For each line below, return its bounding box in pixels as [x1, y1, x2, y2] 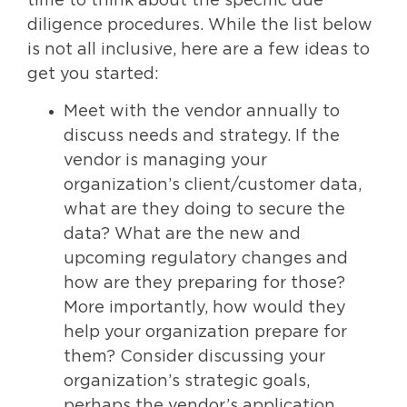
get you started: [27, 65, 159, 83]
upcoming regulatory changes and [64, 251, 348, 268]
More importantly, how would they [64, 300, 346, 317]
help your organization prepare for [64, 324, 347, 342]
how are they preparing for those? [64, 275, 345, 293]
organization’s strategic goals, [64, 373, 310, 391]
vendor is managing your [64, 153, 267, 170]
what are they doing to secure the [64, 202, 345, 219]
